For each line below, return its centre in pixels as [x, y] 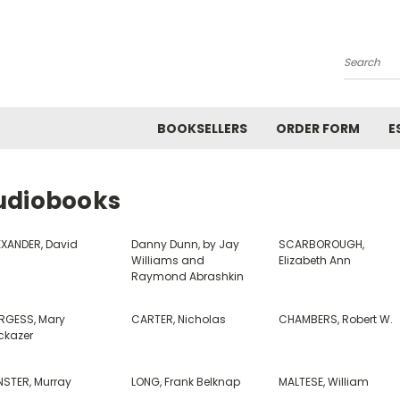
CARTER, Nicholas [178, 319]
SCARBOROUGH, [322, 244]
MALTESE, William [324, 382]
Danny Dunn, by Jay [185, 244]
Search [366, 69]
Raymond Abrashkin [187, 276]
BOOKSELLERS [202, 129]
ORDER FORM [318, 129]
